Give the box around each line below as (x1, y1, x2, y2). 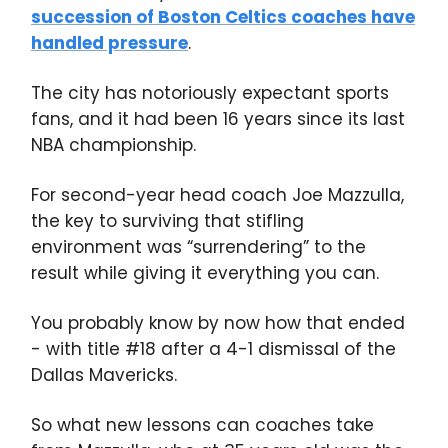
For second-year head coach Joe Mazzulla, (31, 183, 404, 207)
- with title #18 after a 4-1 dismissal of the (31, 337, 396, 361)
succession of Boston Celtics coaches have (31, 5, 415, 29)
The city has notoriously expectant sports (31, 81, 389, 105)
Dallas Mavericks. (31, 363, 177, 387)
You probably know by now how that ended (31, 311, 405, 335)
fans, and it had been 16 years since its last (31, 107, 405, 131)
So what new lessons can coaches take (31, 413, 374, 437)
